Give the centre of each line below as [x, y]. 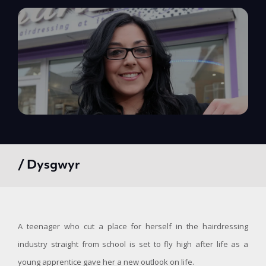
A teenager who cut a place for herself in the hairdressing [133, 226]
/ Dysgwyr [49, 166]
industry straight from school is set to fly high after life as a [133, 244]
